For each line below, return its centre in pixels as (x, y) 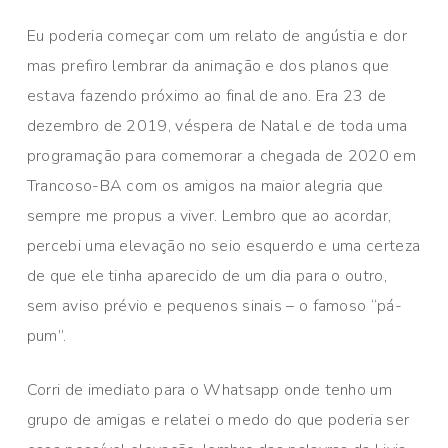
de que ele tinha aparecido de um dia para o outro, (206, 276)
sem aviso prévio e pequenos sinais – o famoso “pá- (214, 306)
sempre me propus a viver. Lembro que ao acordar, (209, 216)
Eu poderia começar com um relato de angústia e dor (216, 36)
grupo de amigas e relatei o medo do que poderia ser (218, 420)
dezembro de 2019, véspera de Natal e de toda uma (217, 126)
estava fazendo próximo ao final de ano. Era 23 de (206, 96)
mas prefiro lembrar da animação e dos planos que (208, 66)
